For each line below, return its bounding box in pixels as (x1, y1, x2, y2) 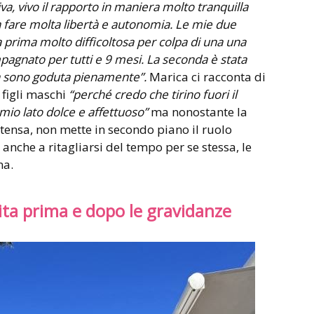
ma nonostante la (151, 103, 247, 120)
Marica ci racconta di (149, 68, 266, 85)
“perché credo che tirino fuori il (69, 86, 237, 102)
